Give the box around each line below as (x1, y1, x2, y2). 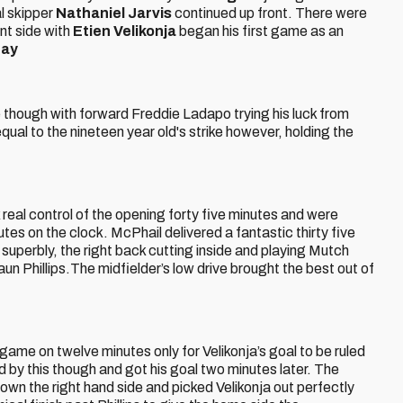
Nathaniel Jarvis (56, 5, 172, 21)
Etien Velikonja (73, 23, 176, 39)
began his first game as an (176, 23, 344, 39)
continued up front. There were (172, 5, 367, 21)
